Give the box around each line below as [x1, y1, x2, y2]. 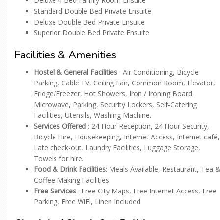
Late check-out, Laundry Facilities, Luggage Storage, [34, 143, 200, 153]
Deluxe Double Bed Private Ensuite [34, 17, 145, 27]
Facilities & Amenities [14, 48, 116, 63]
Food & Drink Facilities [34, 165, 106, 174]
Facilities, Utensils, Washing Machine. [34, 110, 151, 120]
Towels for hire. [34, 154, 83, 164]
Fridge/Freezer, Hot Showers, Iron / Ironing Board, [34, 89, 194, 99]
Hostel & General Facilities [34, 67, 117, 77]
